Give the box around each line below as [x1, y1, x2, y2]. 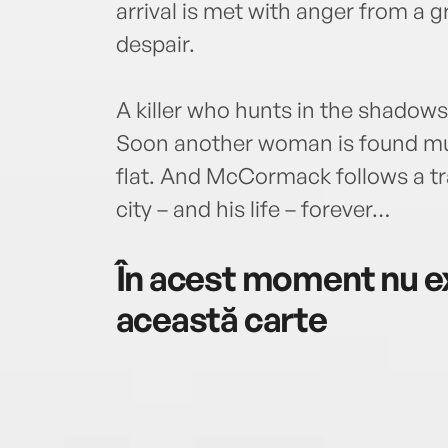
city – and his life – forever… [115, 195, 390, 223]
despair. [115, 30, 195, 58]
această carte [115, 297, 327, 341]
